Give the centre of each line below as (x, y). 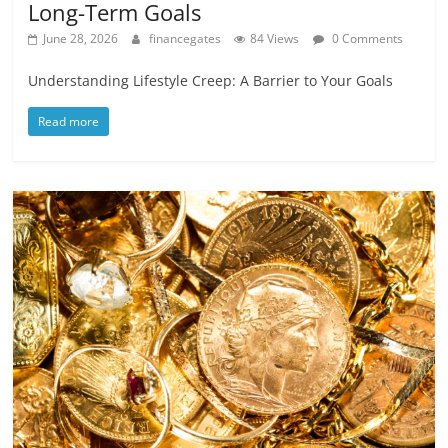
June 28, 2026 (81, 38)
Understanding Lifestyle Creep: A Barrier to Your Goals (211, 80)
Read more (69, 121)
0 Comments (366, 38)
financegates (187, 38)
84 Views (275, 38)
